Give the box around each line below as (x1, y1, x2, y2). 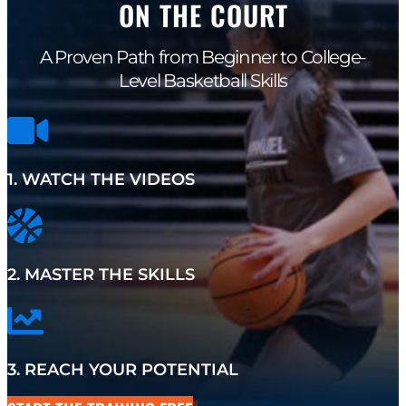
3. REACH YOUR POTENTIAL (7, 360, 238, 380)
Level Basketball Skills (118, 70, 288, 92)
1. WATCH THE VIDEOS (7, 169, 195, 189)
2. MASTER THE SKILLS (7, 265, 195, 285)
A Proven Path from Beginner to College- (39, 46, 367, 68)
